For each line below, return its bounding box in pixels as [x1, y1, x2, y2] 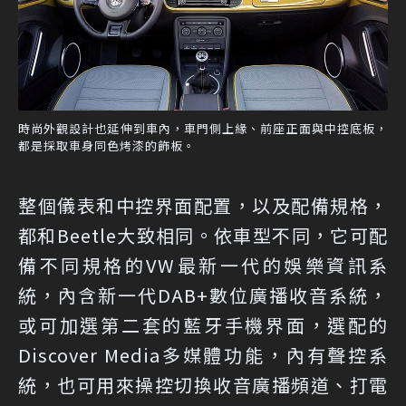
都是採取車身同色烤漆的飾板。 [18, 136, 196, 154]
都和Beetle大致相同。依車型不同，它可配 [18, 221, 388, 248]
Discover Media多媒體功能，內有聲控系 [18, 341, 388, 368]
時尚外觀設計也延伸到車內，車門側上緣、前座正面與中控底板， [18, 119, 388, 137]
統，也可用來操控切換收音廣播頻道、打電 [18, 371, 388, 398]
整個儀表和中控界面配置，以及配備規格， [18, 191, 388, 218]
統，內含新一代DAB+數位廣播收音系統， [18, 281, 388, 308]
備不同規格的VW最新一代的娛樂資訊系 [18, 251, 388, 278]
